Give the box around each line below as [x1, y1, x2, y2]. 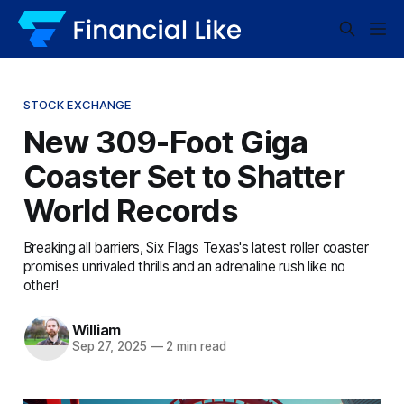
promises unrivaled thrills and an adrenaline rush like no [23, 257, 346, 275]
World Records [23, 190, 238, 229]
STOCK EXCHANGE [23, 96, 132, 112]
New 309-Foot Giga [23, 122, 308, 161]
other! [23, 276, 60, 294]
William [71, 321, 122, 340]
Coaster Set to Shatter [23, 156, 344, 195]
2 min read [162, 339, 226, 354]
